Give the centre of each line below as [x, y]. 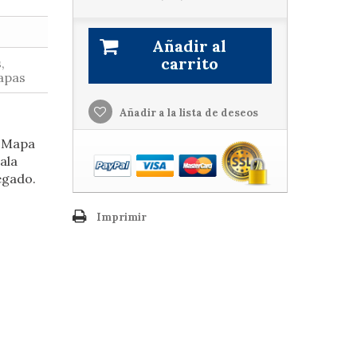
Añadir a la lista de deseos [187, 113]
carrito [189, 63]
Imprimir [121, 218]
